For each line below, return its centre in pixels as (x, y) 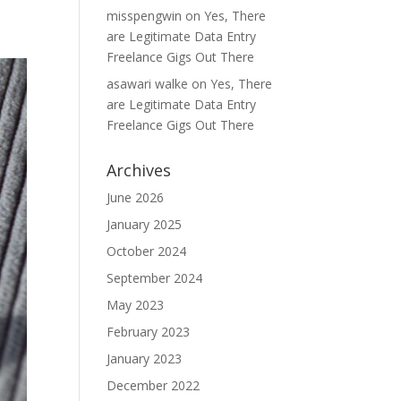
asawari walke (148, 84)
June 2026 (136, 197)
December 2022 (154, 385)
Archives (139, 170)
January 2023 (145, 358)
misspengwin (145, 16)
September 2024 (155, 278)
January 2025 (145, 224)
